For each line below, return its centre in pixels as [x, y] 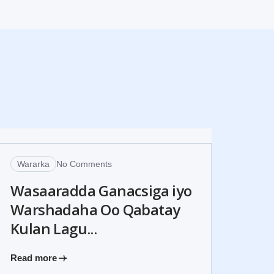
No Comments [84, 164]
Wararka [33, 164]
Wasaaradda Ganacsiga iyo [101, 191]
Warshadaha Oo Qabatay [95, 209]
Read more [34, 258]
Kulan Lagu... [54, 228]
